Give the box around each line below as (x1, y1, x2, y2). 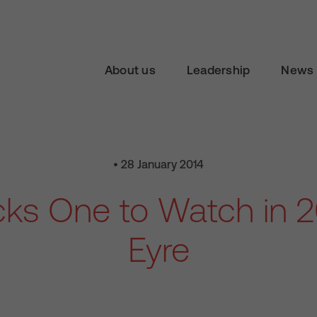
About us (104, 63, 156, 78)
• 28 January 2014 (113, 158, 204, 171)
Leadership (186, 63, 250, 78)
